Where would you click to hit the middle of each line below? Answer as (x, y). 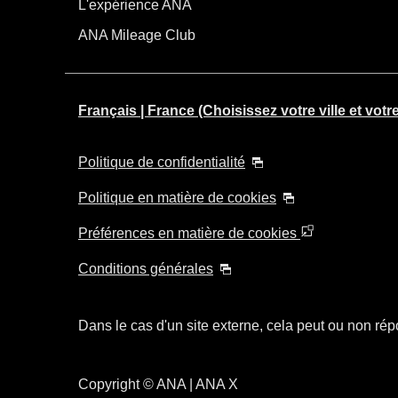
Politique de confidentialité (162, 162)
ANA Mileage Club (137, 35)
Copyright (109, 385)
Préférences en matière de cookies (189, 233)
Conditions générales (146, 268)
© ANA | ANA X (189, 385)
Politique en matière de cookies (177, 197)
